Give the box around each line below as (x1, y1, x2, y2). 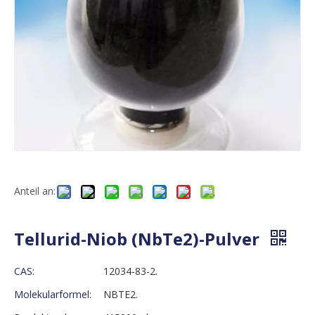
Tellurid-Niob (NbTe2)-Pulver (14, 226, 264, 250)
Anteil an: (14, 184, 56, 198)
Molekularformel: (14, 287, 91, 301)
